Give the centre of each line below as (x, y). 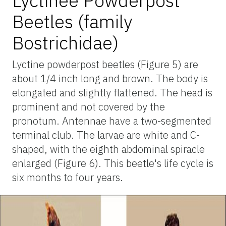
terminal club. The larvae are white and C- (106, 135)
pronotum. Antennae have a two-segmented (112, 121)
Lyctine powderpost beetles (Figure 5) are (105, 64)
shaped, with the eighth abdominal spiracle (108, 149)
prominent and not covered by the (89, 106)
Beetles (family (72, 21)
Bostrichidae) (66, 42)
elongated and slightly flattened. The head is (112, 92)
